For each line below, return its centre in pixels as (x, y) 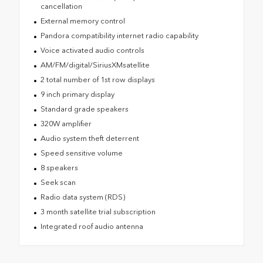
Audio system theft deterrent (90, 139)
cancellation (61, 6)
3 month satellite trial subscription (98, 212)
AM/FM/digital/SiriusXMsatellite (95, 65)
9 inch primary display (77, 95)
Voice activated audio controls (92, 50)
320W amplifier (66, 124)
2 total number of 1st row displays (97, 80)
